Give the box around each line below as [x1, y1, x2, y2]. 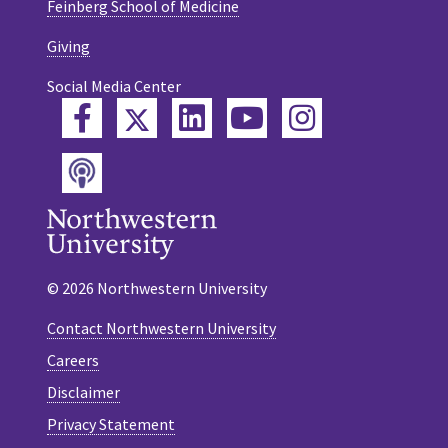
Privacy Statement [47, 414, 175, 435]
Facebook [90, 101, 207, 132]
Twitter [148, 97, 238, 136]
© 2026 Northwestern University [47, 278, 267, 299]
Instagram [314, 101, 433, 132]
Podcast [81, 152, 181, 191]
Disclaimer [47, 382, 120, 403]
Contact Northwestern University [47, 318, 276, 339]
